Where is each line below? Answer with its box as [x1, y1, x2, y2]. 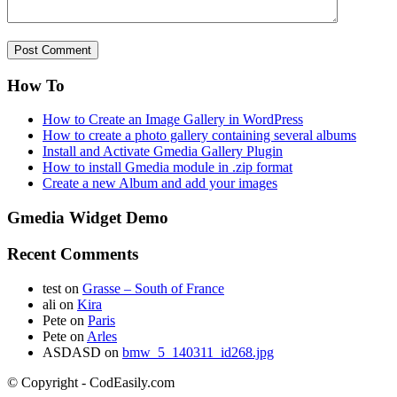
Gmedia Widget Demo [7, 208, 168, 228]
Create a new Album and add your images [43, 175, 277, 191]
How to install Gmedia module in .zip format [43, 160, 292, 175]
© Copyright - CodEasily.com [7, 374, 175, 390]
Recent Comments [7, 244, 138, 263]
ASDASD [43, 344, 101, 360]
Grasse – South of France [82, 280, 224, 296]
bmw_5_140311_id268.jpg [122, 344, 274, 360]
